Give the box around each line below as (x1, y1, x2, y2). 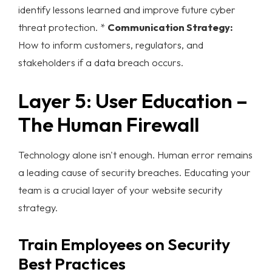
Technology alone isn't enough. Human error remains (18, 148, 253, 161)
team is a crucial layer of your (18, 183, 152, 196)
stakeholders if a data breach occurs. (18, 55, 183, 69)
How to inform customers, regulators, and (18, 38, 203, 51)
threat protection (18, 20, 95, 33)
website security (152, 183, 222, 196)
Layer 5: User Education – (18, 87, 248, 114)
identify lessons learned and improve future (18, 2, 210, 16)
